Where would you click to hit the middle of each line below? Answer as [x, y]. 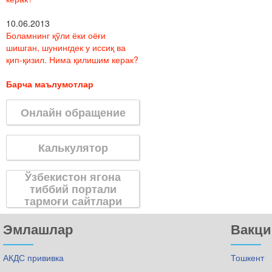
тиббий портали [73, 188]
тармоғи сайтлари [73, 200]
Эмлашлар [38, 229]
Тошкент [247, 257]
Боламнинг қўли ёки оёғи [56, 35]
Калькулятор [73, 147]
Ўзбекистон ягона [73, 176]
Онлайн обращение [73, 112]
